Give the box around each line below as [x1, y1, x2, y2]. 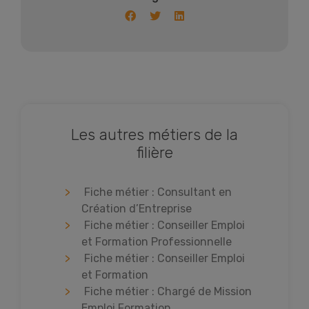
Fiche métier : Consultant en [84, 185, 232, 199]
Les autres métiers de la [71, 125, 238, 144]
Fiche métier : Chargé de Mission [84, 284, 252, 298]
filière [136, 143, 173, 162]
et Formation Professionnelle [81, 235, 232, 248]
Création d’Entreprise [81, 201, 192, 215]
